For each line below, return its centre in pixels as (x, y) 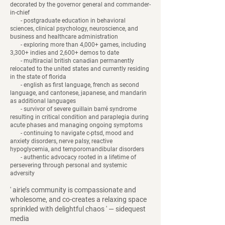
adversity (23, 173)
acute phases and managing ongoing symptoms (78, 125)
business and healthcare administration (65, 37)
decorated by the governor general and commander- (80, 5)
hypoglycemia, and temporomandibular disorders (77, 149)
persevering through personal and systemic (69, 165)
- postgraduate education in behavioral (68, 21)
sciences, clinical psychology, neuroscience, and (74, 29)
